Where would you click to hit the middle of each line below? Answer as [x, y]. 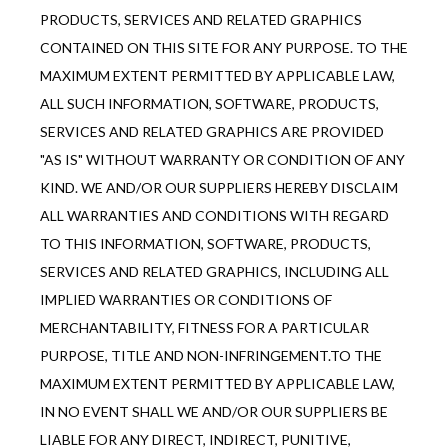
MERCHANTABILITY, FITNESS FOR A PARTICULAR [204, 328]
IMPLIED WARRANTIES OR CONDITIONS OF [186, 300]
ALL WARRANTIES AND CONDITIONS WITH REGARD [214, 216]
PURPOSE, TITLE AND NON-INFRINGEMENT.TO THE [211, 356]
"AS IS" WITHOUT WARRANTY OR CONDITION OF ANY [222, 160]
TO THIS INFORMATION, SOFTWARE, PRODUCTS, [205, 244]
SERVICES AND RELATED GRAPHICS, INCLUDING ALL [214, 272]
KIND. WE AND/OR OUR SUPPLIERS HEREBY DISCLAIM [219, 188]
